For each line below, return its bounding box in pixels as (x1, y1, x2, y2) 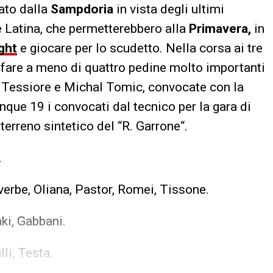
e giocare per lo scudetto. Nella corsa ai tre (17, 40, 263, 55)
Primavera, (189, 21, 251, 36)
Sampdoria (51, 1, 113, 16)
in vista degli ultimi (113, 1, 224, 16)
